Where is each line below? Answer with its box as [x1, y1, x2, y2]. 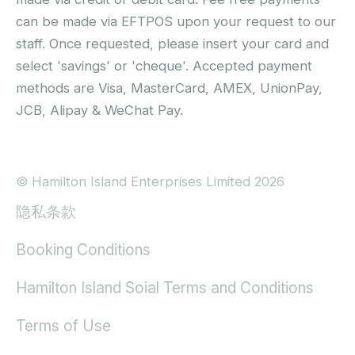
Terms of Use [16, 316, 111, 336]
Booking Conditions [16, 240, 151, 260]
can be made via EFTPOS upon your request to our [16, 13, 336, 30]
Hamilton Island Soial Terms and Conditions [16, 278, 314, 298]
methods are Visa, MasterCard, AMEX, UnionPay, [16, 80, 323, 97]
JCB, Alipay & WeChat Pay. [16, 102, 183, 119]
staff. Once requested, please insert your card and [16, 36, 329, 52]
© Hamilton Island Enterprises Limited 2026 [16, 174, 284, 190]
